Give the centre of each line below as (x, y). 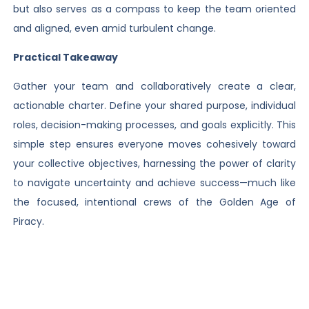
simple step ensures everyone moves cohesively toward (154, 144)
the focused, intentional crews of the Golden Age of (154, 202)
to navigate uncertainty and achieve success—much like (154, 183)
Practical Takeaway (65, 57)
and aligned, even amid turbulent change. (114, 28)
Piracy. (28, 222)
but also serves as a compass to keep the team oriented (154, 9)
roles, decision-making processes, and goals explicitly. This (154, 125)
